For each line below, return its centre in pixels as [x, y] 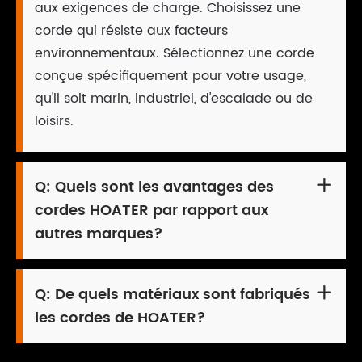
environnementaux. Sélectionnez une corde [175, 54]
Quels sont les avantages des [164, 187]
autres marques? [99, 234]
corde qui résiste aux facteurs [131, 31]
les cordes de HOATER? [120, 318]
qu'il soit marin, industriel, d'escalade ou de [174, 99]
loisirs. [54, 122]
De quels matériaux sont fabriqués [183, 295]
